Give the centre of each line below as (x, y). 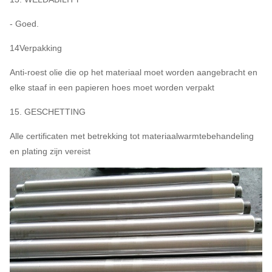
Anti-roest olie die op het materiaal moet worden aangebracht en (134, 72)
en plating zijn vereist (50, 151)
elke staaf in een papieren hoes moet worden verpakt (112, 87)
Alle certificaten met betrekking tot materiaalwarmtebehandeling (132, 136)
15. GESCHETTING (48, 111)
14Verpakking (36, 48)
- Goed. (24, 23)
